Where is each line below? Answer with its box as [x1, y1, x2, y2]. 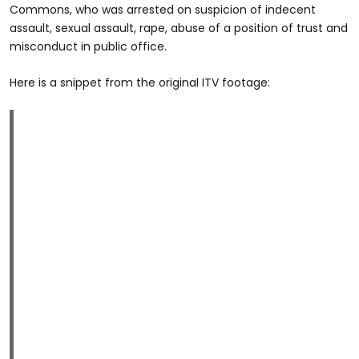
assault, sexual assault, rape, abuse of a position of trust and [10, 19, 348, 36]
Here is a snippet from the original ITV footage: [10, 74, 270, 91]
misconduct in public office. [10, 38, 167, 54]
